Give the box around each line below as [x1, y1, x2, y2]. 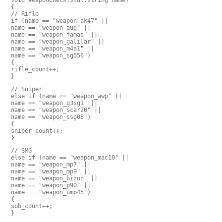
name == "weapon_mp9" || [11, 168, 91, 175]
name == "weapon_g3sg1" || [11, 100, 98, 107]
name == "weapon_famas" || [11, 31, 98, 38]
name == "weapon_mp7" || [11, 161, 91, 168]
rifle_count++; [11, 66, 59, 73]
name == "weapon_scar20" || [11, 107, 101, 113]
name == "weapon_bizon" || [11, 175, 98, 182]
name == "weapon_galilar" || [11, 38, 105, 45]
